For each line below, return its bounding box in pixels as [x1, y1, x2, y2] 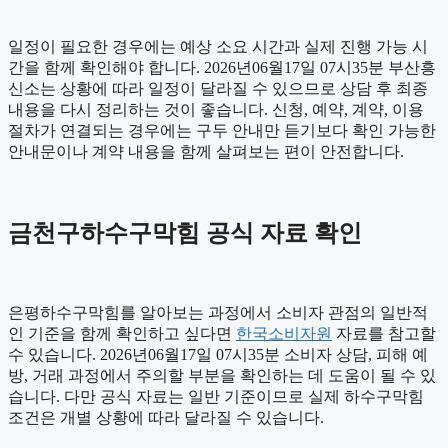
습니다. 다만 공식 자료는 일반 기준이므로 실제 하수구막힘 [8, 387, 424, 405]
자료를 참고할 [332, 324, 436, 342]
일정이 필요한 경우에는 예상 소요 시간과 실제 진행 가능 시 [8, 37, 428, 55]
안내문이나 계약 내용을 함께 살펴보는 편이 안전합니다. [8, 142, 404, 160]
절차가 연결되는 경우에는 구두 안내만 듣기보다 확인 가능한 [8, 121, 436, 139]
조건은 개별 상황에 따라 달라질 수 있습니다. [8, 408, 324, 426]
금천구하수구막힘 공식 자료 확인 [8, 219, 362, 246]
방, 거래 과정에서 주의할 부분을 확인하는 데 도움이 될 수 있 [8, 366, 436, 384]
